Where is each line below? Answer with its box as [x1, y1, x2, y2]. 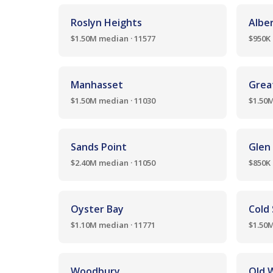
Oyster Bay [71, 202, 124, 216]
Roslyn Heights [71, 16, 142, 29]
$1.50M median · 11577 [71, 33, 155, 44]
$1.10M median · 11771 [71, 219, 155, 230]
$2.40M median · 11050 [71, 157, 155, 168]
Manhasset [71, 78, 123, 91]
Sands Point [71, 140, 127, 154]
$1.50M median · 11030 [71, 95, 155, 106]
